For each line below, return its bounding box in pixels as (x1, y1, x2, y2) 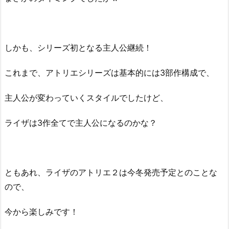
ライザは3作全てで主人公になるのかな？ (5, 117, 157, 128)
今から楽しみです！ (5, 207, 78, 217)
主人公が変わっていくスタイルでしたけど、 (5, 92, 168, 103)
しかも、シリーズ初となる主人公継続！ (5, 42, 152, 53)
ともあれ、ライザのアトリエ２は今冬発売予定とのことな (5, 167, 217, 178)
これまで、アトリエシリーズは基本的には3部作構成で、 (5, 67, 214, 78)
